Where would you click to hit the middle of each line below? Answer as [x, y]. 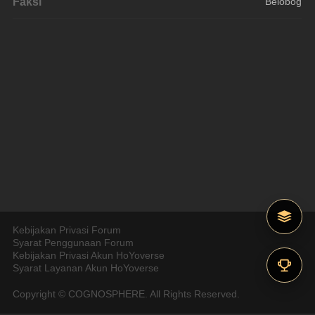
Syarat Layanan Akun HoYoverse [86, 269]
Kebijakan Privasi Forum [67, 231]
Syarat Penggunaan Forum [73, 243]
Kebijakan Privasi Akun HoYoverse [89, 256]
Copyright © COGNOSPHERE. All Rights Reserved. [127, 294]
